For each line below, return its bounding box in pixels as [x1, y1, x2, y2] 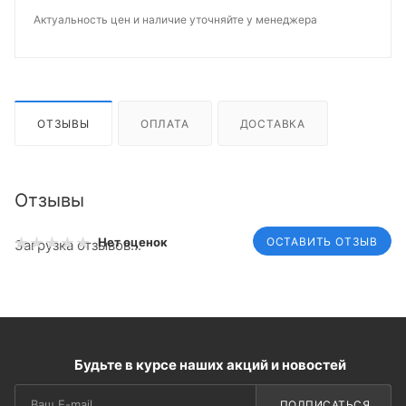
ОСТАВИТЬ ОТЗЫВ [266, 234, 378, 248]
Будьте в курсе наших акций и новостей [74, 355, 346, 373]
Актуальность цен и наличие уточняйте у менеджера [34, 13, 317, 26]
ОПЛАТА [140, 116, 189, 130]
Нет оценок [98, 235, 168, 250]
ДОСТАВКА [239, 116, 306, 130]
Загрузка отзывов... [14, 236, 141, 254]
